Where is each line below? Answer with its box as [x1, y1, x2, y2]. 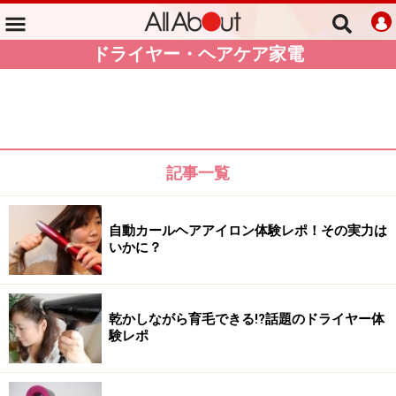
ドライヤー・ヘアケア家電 [92, 43, 304, 65]
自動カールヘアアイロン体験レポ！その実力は [109, 223, 387, 239]
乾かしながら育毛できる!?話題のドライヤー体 [109, 311, 385, 327]
